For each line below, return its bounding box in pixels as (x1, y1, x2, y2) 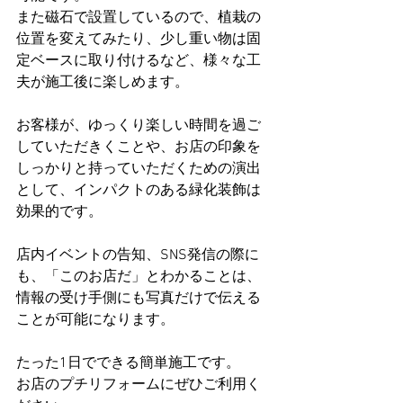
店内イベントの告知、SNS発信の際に (16, 246, 259, 264)
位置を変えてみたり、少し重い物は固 (16, 31, 261, 49)
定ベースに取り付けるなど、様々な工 (16, 52, 261, 70)
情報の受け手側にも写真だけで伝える (16, 290, 261, 308)
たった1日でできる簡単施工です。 (16, 354, 240, 372)
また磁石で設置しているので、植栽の (16, 9, 261, 27)
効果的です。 (16, 203, 103, 221)
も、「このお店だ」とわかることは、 (16, 268, 261, 286)
